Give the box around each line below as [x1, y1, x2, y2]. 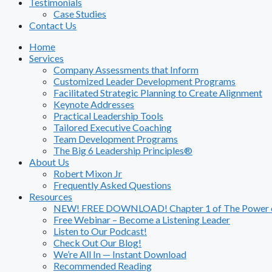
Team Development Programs [53, 133, 178, 144]
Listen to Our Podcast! [53, 225, 147, 237]
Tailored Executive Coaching [53, 121, 172, 133]
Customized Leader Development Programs [53, 75, 236, 87]
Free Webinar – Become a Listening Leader [53, 214, 230, 225]
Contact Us [29, 19, 76, 31]
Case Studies [53, 8, 106, 19]
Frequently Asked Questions [53, 179, 171, 191]
